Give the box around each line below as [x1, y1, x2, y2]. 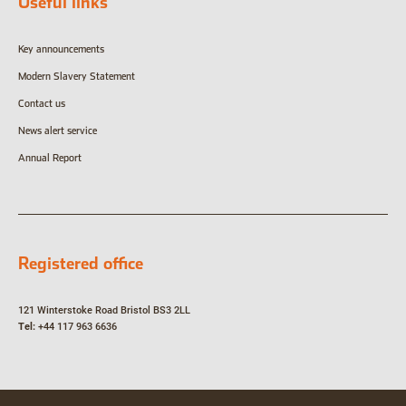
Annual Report [18, 152, 82, 165]
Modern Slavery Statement [18, 71, 135, 83]
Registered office [18, 254, 143, 274]
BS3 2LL [150, 304, 190, 317]
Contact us [18, 98, 68, 111]
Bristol [118, 304, 150, 317]
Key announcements [18, 43, 104, 56]
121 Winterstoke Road [18, 304, 118, 317]
